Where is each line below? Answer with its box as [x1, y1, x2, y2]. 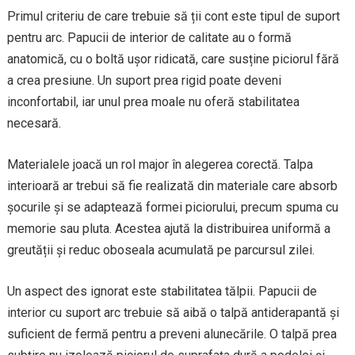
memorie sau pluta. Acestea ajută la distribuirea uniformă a [6, 221, 330, 236]
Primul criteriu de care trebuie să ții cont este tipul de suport [6, 9, 340, 24]
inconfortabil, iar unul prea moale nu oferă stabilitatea [6, 94, 300, 109]
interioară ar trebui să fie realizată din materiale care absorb [6, 178, 338, 193]
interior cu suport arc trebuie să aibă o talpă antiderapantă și [6, 305, 339, 320]
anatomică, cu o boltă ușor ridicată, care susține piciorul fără [6, 52, 339, 67]
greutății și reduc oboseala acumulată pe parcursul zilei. [6, 242, 315, 258]
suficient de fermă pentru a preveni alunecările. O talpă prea [6, 326, 337, 342]
